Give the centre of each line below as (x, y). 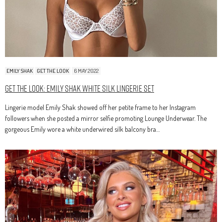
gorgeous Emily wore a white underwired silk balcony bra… (82, 129)
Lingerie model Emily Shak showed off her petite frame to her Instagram (100, 107)
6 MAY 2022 (86, 71)
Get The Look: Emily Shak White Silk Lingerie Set (80, 88)
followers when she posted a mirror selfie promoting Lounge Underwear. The (106, 118)
